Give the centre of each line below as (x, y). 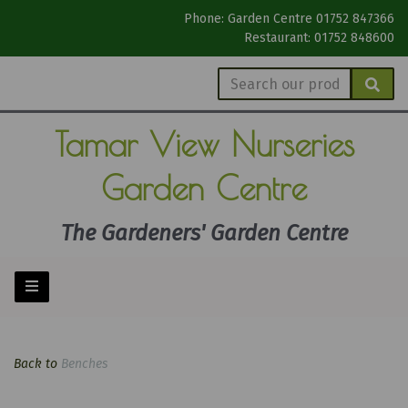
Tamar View (143, 144)
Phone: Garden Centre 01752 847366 (289, 19)
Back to (36, 364)
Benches (84, 364)
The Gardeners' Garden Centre (204, 233)
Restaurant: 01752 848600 (319, 38)
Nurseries (292, 144)
